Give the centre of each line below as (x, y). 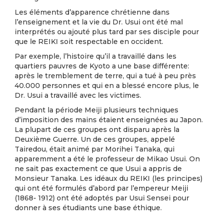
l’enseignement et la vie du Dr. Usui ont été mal (99, 22)
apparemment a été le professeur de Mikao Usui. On (107, 159)
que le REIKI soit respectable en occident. (89, 42)
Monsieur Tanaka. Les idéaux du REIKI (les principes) (109, 178)
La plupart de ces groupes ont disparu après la (97, 130)
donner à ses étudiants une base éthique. (88, 208)
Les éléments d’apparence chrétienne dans (92, 12)
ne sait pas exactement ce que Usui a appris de (98, 169)
